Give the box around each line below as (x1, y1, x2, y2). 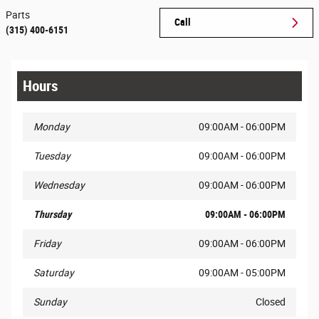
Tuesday (33, 150, 70, 162)
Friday (33, 238, 61, 250)
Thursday (33, 209, 71, 221)
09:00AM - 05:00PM (199, 267, 286, 279)
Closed (256, 296, 286, 308)
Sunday (33, 296, 67, 308)
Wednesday (33, 179, 85, 192)
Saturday (33, 267, 74, 279)
